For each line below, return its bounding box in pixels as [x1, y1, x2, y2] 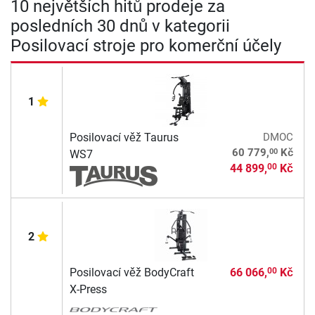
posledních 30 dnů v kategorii [11, 15, 230, 36]
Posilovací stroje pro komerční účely [11, 35, 281, 56]
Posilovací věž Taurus [69, 130, 179, 144]
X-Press [69, 282, 107, 296]
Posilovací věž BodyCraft [69, 265, 194, 279]
